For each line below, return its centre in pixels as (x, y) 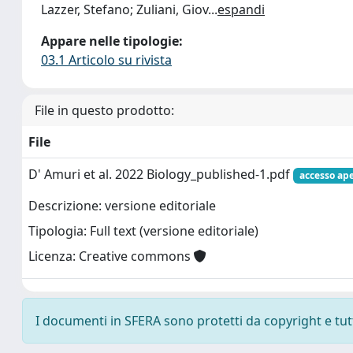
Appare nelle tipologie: (112, 41)
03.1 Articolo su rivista (106, 59)
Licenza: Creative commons (111, 256)
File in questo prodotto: (104, 110)
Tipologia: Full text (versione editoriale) (143, 231)
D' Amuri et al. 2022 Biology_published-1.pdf (161, 174)
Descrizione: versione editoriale (122, 206)
